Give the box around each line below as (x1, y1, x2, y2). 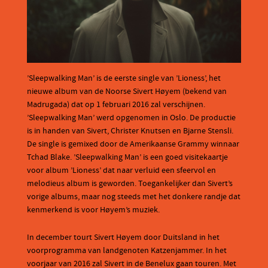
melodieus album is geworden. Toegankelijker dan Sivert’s (27, 178, 233, 189)
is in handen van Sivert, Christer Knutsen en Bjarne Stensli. (27, 125, 233, 136)
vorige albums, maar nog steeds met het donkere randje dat (27, 191, 240, 202)
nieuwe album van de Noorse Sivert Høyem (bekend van (27, 86, 227, 97)
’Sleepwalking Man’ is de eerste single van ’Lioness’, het (27, 72, 221, 84)
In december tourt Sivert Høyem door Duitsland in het (27, 232, 220, 243)
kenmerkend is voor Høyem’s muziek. (27, 204, 160, 215)
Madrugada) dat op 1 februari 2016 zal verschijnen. (27, 99, 205, 110)
